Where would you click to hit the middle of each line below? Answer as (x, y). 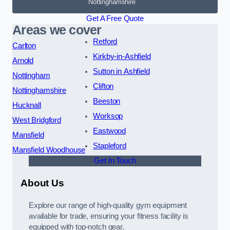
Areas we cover (57, 30)
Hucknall (27, 106)
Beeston (107, 101)
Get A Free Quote (115, 19)
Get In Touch (115, 161)
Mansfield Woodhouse (49, 150)
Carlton (24, 46)
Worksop (108, 116)
